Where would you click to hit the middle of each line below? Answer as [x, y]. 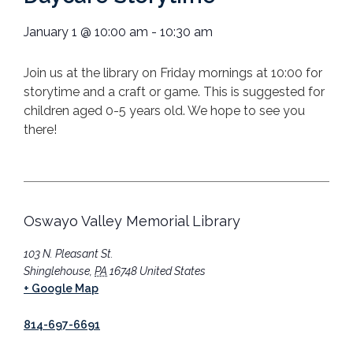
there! [40, 129]
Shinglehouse [57, 271]
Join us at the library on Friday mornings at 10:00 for [173, 72]
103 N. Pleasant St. [69, 254]
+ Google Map [61, 289]
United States [173, 271]
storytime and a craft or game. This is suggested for [174, 91]
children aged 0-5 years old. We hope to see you [164, 110]
